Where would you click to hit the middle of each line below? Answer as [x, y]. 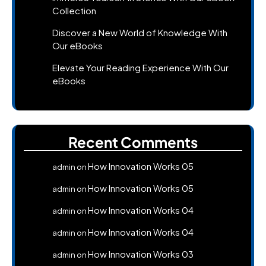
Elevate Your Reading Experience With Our [140, 67]
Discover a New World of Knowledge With [140, 32]
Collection [74, 10]
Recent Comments [133, 142]
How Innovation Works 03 [141, 254]
